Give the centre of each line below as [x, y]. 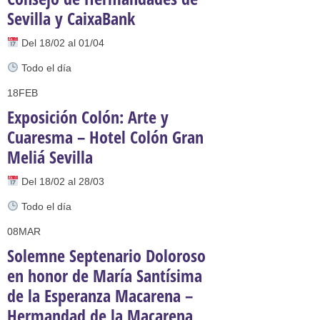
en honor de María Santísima [105, 275]
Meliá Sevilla [50, 157]
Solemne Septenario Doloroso [106, 255]
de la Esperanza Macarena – [100, 295]
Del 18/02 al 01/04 [61, 43]
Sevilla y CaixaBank [71, 18]
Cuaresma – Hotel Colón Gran [105, 137]
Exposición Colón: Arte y [88, 117]
